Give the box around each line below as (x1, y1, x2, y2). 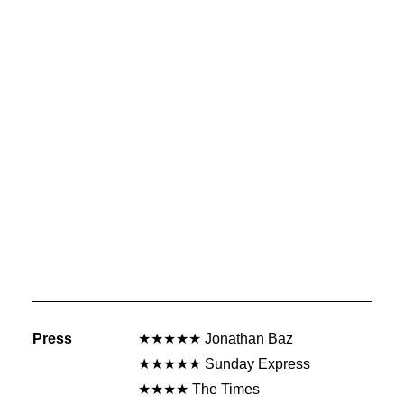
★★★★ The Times (138, 381, 260, 397)
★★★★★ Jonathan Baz (138, 331, 293, 346)
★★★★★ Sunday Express (138, 356, 310, 372)
